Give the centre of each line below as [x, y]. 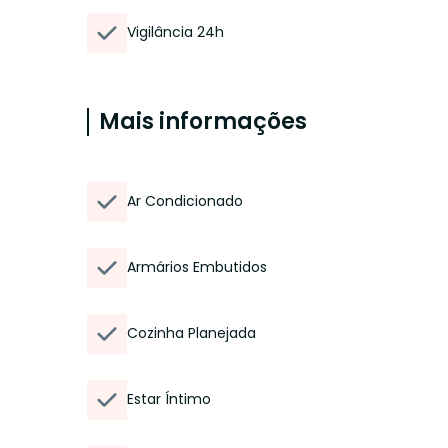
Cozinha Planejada [191, 333]
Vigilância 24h [175, 32]
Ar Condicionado [185, 201]
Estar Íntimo [169, 399]
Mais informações [203, 121]
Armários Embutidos [197, 267]
